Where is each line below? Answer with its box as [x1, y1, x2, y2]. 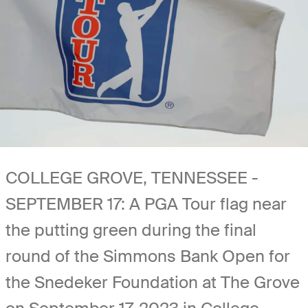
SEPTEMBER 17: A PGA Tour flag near [5, 192, 287, 214]
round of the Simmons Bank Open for [5, 245, 290, 267]
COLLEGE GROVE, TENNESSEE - [5, 166, 258, 188]
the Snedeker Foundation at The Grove [5, 271, 300, 293]
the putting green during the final [5, 219, 256, 241]
